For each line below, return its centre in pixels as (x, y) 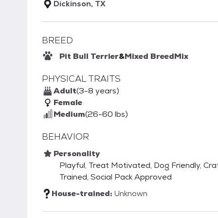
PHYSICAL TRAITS (81, 79)
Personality (77, 154)
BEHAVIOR (65, 137)
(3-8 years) (98, 91)
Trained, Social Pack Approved (116, 177)
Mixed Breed (149, 56)
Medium (69, 114)
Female (68, 103)
